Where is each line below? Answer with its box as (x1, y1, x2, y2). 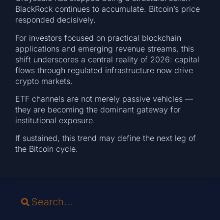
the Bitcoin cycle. (15, 144, 79, 154)
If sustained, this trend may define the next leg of (15, 133, 196, 143)
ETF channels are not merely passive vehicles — (15, 93, 193, 104)
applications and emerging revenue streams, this (15, 43, 194, 54)
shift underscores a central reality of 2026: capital (15, 54, 200, 64)
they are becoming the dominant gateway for (15, 104, 181, 114)
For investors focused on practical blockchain (15, 32, 182, 43)
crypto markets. (15, 76, 73, 86)
